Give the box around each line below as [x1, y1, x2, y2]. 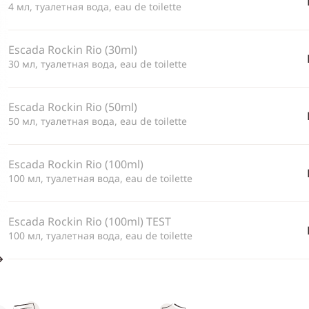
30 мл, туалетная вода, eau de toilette [8, 57, 187, 71]
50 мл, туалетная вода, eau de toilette [8, 114, 187, 128]
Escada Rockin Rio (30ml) [8, 42, 137, 58]
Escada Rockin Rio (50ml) [8, 99, 137, 115]
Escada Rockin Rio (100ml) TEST [8, 214, 171, 230]
